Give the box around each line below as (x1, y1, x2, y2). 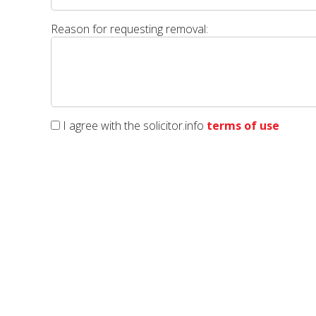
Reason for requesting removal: (51, 21, 208, 37)
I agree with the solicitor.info (63, 118, 204, 133)
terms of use (207, 118, 279, 133)
